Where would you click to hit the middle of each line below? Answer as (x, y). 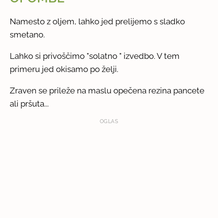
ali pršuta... (29, 103)
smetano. (27, 34)
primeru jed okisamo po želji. (64, 69)
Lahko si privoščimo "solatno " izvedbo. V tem (95, 56)
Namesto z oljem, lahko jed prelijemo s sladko (98, 21)
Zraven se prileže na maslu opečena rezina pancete (107, 90)
